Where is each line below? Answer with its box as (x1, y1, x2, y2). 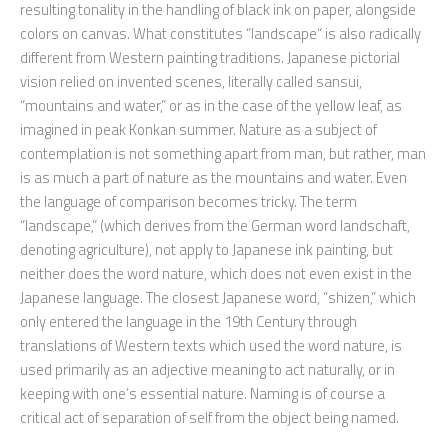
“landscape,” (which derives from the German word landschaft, (20, 214, 410, 238)
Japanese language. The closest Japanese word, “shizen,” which (20, 286, 416, 310)
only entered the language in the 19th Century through (20, 310, 357, 334)
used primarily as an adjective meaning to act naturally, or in (20, 358, 395, 382)
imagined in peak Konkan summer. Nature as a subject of (20, 118, 377, 142)
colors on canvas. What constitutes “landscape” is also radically (20, 22, 421, 46)
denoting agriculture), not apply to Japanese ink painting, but (20, 238, 393, 262)
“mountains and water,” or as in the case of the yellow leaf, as (20, 94, 402, 118)
